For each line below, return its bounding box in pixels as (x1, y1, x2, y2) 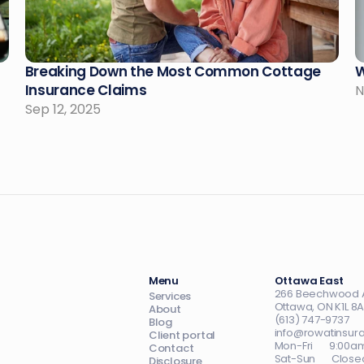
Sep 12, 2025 (24, 100, 101, 119)
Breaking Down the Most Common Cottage (24, 62, 322, 81)
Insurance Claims (24, 80, 147, 100)
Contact (148, 340, 194, 356)
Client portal (148, 327, 216, 343)
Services (148, 288, 192, 304)
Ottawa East (274, 273, 344, 288)
